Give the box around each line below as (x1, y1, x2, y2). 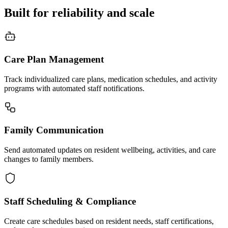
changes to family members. (4, 155, 94, 164)
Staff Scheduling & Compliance (4, 195, 136, 207)
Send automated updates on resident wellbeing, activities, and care (4, 146, 216, 155)
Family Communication (4, 125, 104, 136)
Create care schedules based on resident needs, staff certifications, (4, 216, 214, 225)
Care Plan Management (4, 53, 104, 65)
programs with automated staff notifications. (4, 83, 145, 93)
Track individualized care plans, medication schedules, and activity (4, 74, 217, 83)
